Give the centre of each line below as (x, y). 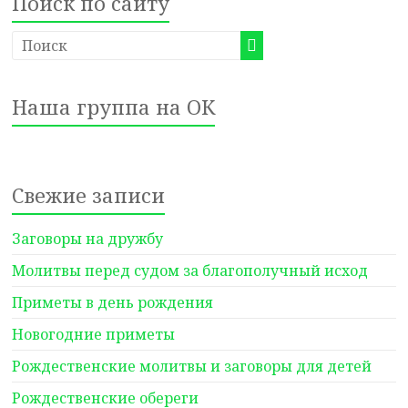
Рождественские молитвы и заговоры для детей (192, 366)
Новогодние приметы (94, 334)
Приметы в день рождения (113, 302)
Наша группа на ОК (114, 107)
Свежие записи (89, 195)
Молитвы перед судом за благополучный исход (190, 270)
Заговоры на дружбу (88, 239)
